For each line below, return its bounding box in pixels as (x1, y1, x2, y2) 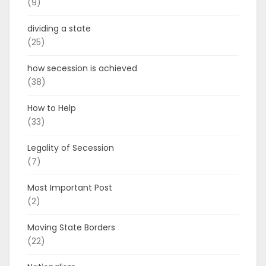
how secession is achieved (27, 62, 137, 74)
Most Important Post (27, 182, 112, 194)
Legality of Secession (27, 142, 114, 154)
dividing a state (27, 23, 91, 34)
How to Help (27, 102, 76, 114)
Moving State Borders (27, 221, 115, 233)
